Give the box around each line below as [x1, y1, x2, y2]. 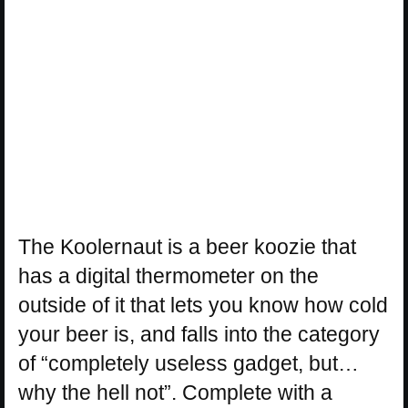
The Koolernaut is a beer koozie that [18, 235, 356, 260]
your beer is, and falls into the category [18, 322, 380, 347]
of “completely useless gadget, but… [18, 352, 359, 376]
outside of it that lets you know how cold [18, 293, 388, 318]
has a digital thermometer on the [18, 264, 319, 289]
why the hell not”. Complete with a [18, 381, 332, 405]
